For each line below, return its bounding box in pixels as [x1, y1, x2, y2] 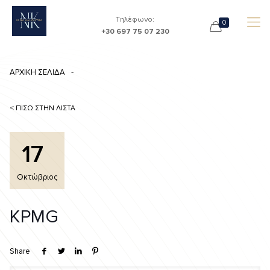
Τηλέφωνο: [116, 14, 154, 24]
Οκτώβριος [16, 172, 57, 182]
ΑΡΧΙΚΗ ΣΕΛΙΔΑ [9, 67, 65, 77]
